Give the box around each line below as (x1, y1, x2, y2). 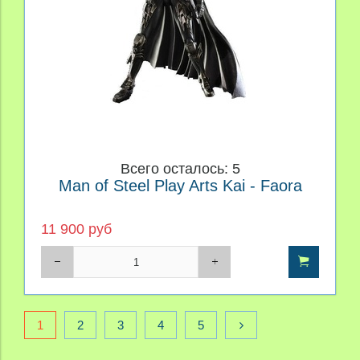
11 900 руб (41, 221, 112, 238)
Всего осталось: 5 (120, 161, 240, 178)
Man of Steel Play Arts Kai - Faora (58, 177, 302, 195)
